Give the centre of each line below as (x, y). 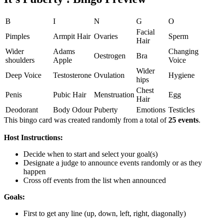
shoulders (20, 60)
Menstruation (114, 94)
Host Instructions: (33, 137)
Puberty (106, 109)
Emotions (151, 109)
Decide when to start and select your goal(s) (91, 154)
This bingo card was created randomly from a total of (86, 120)
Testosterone (72, 75)
